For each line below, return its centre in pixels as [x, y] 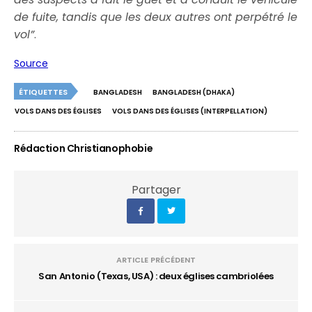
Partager [156, 190]
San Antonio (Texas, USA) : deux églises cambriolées [156, 276]
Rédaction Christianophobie [84, 148]
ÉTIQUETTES [43, 92]
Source [31, 63]
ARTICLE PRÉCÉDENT [156, 260]
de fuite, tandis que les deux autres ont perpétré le [156, 17]
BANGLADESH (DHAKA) [194, 92]
